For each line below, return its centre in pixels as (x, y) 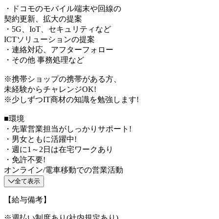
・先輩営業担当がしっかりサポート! (68, 129)
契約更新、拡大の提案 (43, 19)
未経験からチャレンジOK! (50, 89)
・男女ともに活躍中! (40, 139)
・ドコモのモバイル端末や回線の (63, 8)
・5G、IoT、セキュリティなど (57, 29)
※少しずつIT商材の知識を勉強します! (71, 99)
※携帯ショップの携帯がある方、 (63, 79)
